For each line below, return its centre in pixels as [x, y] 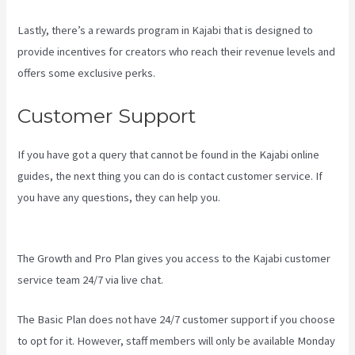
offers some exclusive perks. [87, 73]
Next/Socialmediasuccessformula [99, 218]
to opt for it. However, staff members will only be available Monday [177, 341]
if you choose [302, 320]
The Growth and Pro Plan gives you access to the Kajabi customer [174, 259]
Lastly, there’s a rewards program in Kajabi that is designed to [166, 31]
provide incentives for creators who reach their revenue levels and [177, 52]
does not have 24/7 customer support [179, 320]
